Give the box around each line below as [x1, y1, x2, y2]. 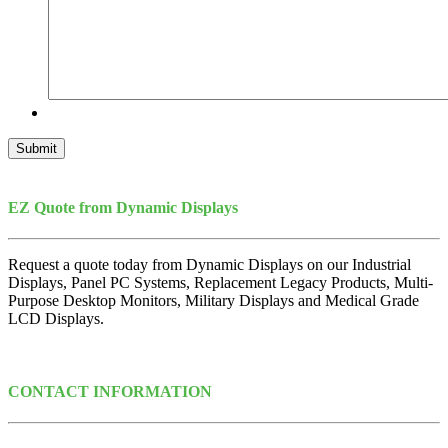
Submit [16, 141, 57, 157]
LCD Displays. [8, 309, 104, 327]
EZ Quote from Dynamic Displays [8, 198, 238, 216]
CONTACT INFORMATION [8, 383, 212, 401]
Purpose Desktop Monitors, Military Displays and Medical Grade [8, 291, 419, 309]
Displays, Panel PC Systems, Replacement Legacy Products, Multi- [8, 273, 433, 291]
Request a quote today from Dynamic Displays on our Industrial [8, 255, 415, 273]
